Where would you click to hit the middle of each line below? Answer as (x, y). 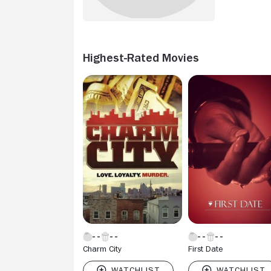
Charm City (102, 248)
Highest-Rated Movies (141, 57)
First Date (206, 248)
